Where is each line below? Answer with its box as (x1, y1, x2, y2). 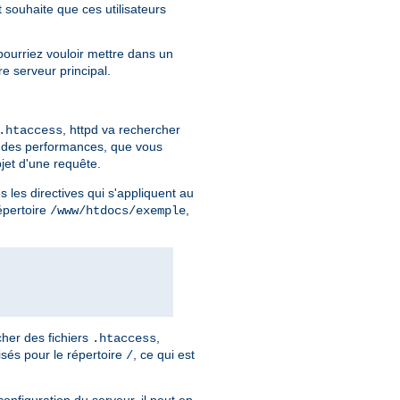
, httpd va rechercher (62, 122, 180, 137)
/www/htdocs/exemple (50, 204, 186, 219)
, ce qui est (133, 347, 195, 362)
